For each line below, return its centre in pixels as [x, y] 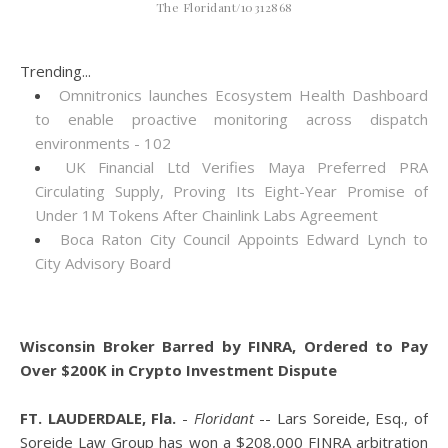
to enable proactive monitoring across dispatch [231, 119]
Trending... [55, 71]
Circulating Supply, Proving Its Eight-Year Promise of [231, 191]
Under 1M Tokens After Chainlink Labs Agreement [206, 215]
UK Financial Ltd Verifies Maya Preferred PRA [246, 167]
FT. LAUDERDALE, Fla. [98, 418]
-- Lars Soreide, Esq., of [341, 418]
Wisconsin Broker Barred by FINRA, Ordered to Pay [224, 346]
